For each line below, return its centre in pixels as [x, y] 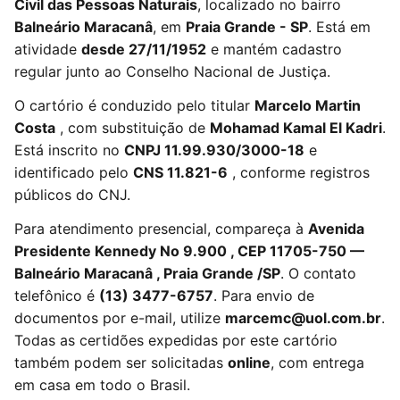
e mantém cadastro [274, 49]
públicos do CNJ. [72, 194]
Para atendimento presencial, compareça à [161, 228]
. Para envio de [264, 295]
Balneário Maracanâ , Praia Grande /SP [147, 273]
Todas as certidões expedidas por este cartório [176, 340]
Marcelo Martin [308, 105]
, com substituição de [133, 127]
